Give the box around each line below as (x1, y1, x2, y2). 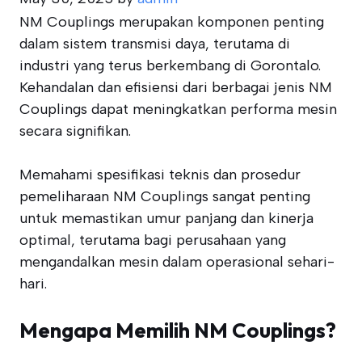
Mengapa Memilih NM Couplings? (19, 317, 336, 343)
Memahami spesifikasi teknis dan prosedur (19, 166, 301, 183)
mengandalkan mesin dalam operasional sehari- (19, 253, 335, 271)
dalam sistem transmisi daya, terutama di (19, 35, 290, 53)
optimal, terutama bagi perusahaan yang (19, 231, 286, 249)
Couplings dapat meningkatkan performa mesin (19, 100, 337, 118)
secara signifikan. (19, 122, 131, 140)
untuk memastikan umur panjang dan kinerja (19, 209, 314, 227)
